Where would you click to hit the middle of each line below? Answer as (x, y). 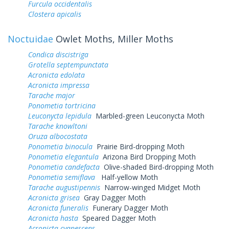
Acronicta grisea (54, 197)
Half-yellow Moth (127, 177)
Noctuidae (30, 39)
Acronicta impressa (59, 85)
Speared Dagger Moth (117, 218)
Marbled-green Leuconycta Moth (148, 116)
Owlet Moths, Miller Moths (113, 39)
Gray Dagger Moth (113, 197)
